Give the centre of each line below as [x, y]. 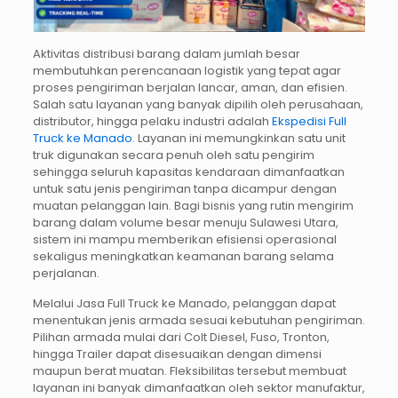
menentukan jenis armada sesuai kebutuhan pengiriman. [199, 320]
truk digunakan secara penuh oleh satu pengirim [173, 155]
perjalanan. [66, 273]
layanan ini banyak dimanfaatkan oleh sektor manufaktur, [199, 387]
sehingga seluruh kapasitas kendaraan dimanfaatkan [188, 171]
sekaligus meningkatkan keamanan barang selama [183, 256]
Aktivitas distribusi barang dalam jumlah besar [166, 53]
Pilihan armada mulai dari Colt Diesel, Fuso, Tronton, [181, 337]
